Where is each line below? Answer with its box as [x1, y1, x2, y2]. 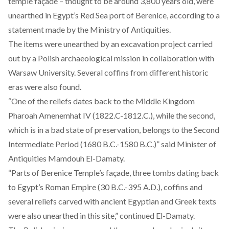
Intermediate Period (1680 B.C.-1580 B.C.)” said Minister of [8, 139, 216, 149]
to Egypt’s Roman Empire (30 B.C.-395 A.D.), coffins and [8, 182, 202, 192]
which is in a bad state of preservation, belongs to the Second [8, 125, 219, 134]
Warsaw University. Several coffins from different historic [8, 67, 209, 77]
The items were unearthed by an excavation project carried [8, 39, 213, 49]
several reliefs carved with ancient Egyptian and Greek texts [8, 196, 216, 206]
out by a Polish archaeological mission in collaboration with [8, 53, 214, 63]
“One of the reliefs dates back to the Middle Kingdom [8, 96, 195, 106]
